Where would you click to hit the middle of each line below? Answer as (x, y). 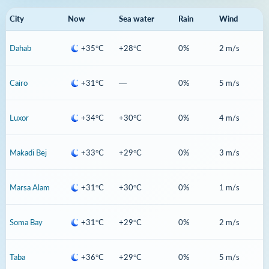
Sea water (136, 19)
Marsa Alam (30, 187)
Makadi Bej (28, 152)
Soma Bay (26, 222)
